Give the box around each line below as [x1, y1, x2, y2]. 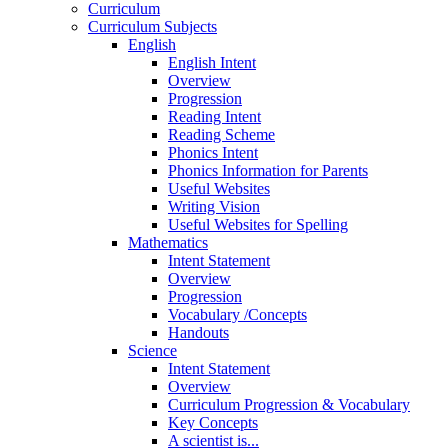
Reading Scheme [168, 126, 275, 144]
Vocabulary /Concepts [168, 306, 307, 324]
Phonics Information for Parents [168, 162, 368, 180]
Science [128, 342, 177, 360]
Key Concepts [168, 414, 258, 432]
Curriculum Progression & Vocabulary [168, 396, 410, 414]
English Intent [168, 54, 256, 72]
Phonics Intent [168, 144, 258, 162]
